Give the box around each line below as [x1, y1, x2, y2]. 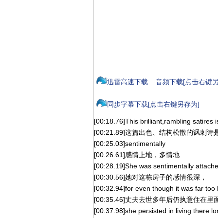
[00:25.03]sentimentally [94, 140, 165, 147]
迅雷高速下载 [107, 78, 148, 86]
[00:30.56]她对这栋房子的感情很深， [94, 173, 207, 181]
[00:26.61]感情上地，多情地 [94, 151, 180, 159]
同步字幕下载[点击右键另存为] [107, 100, 200, 108]
